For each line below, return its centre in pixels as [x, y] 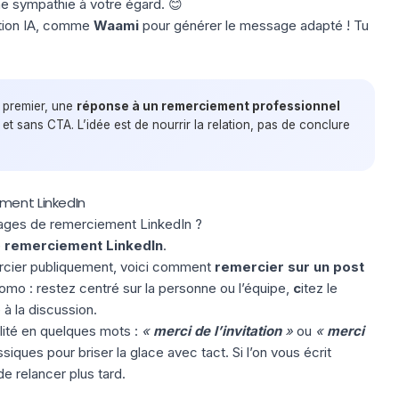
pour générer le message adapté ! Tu [253, 25]
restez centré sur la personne [126, 288]
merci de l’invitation [217, 330]
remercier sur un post [289, 266]
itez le [319, 288]
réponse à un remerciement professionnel [208, 106]
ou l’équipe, [254, 288]
